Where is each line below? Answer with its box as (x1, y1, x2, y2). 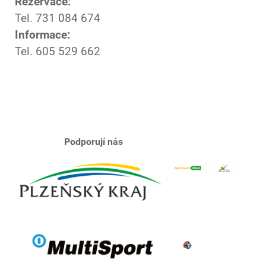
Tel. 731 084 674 (15, 12, 100, 25)
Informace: (15, 28, 70, 42)
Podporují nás (61, 136, 123, 147)
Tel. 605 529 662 (15, 45, 100, 58)
